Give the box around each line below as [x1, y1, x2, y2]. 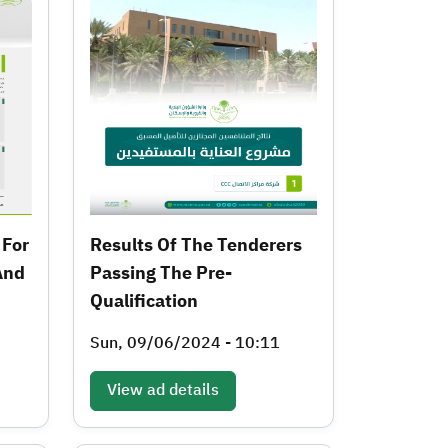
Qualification [90, 286, 198, 314]
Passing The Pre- [90, 258, 232, 286]
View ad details [107, 377, 219, 402]
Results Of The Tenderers [90, 230, 302, 258]
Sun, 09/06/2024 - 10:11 [90, 330, 280, 355]
